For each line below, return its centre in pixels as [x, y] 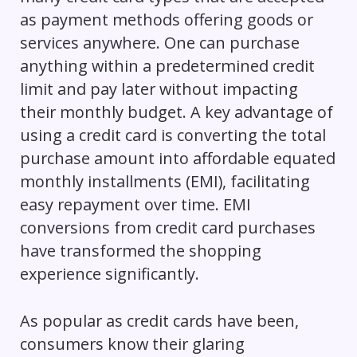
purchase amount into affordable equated [177, 159]
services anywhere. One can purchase [159, 43]
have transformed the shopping [140, 251]
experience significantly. [109, 274]
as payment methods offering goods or [166, 20]
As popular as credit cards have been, [159, 320]
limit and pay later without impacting [159, 89]
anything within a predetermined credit [167, 66]
